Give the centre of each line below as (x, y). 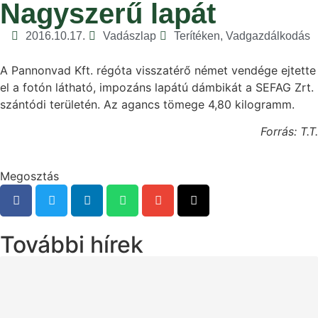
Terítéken (197, 36)
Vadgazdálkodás (268, 36)
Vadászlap (130, 36)
